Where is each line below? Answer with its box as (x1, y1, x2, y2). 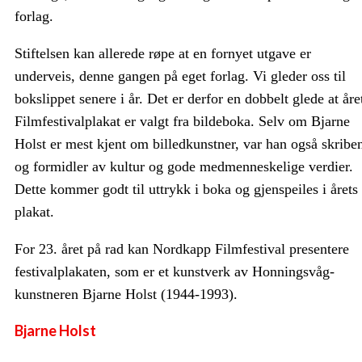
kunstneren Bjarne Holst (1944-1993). (15, 286, 238, 302)
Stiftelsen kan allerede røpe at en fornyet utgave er (15, 45, 311, 61)
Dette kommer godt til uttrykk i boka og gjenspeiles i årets (15, 181, 358, 197)
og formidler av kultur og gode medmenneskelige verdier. (15, 158, 353, 175)
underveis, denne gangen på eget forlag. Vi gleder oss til (15, 68, 346, 84)
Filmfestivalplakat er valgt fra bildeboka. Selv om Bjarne (15, 113, 350, 129)
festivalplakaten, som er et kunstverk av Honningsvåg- (15, 263, 335, 280)
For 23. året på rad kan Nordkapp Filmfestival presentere (15, 241, 349, 257)
